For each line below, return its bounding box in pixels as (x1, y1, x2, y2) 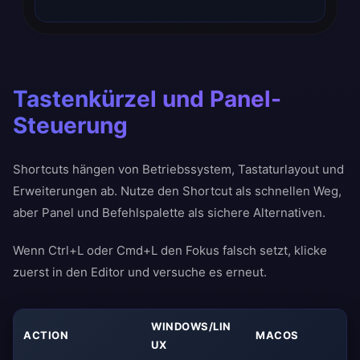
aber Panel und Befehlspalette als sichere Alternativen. (13, 205, 325, 220)
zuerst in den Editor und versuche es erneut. (13, 264, 267, 280)
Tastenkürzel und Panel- (13, 85, 281, 112)
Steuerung (13, 112, 128, 139)
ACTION (23, 329, 68, 342)
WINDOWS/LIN (151, 320, 231, 333)
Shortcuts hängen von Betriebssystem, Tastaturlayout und (13, 162, 344, 177)
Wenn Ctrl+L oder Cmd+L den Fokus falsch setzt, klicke (13, 243, 327, 258)
